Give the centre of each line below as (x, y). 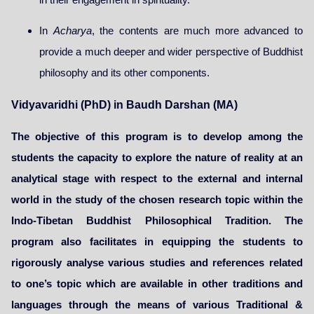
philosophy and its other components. (124, 73)
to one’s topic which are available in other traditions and (157, 284)
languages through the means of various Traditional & (157, 305)
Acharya (72, 31)
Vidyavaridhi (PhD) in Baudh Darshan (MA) (124, 105)
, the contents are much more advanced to (197, 31)
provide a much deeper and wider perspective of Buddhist (171, 52)
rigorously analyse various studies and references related (157, 263)
